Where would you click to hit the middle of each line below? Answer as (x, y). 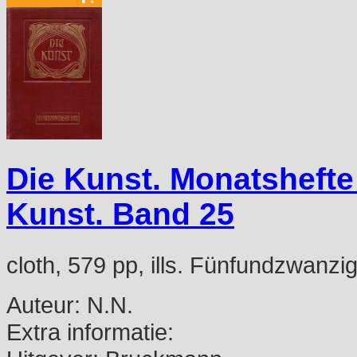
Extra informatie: (90, 331)
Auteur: (43, 304)
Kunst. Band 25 (120, 214)
